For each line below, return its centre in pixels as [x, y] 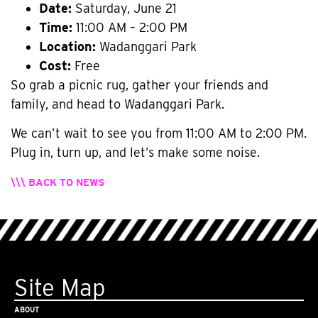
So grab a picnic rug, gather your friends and [139, 84]
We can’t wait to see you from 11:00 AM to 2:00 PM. [159, 133]
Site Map [60, 288]
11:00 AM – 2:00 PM [130, 27]
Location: [67, 46]
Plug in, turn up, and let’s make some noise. [135, 152]
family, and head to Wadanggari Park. [117, 104]
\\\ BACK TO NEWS [57, 183]
